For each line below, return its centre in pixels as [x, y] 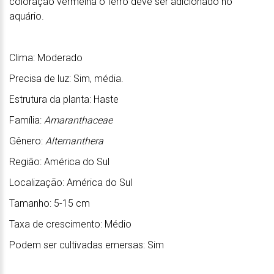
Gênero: [27, 141]
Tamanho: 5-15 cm [51, 203]
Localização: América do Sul [71, 182]
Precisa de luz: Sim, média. [66, 78]
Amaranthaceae [78, 120]
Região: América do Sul [59, 161]
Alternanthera [74, 141]
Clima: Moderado [46, 57]
